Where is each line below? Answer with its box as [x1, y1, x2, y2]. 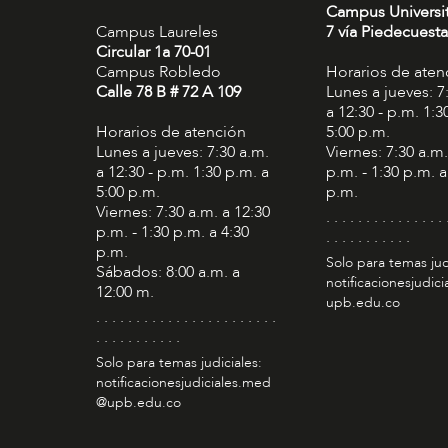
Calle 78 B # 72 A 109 [95, 80, 241, 103]
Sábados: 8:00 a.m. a [95, 260, 240, 283]
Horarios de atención [95, 120, 246, 143]
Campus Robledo [95, 60, 221, 83]
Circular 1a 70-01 [95, 40, 211, 63]
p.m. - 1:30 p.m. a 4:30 [95, 220, 249, 243]
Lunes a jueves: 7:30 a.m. [95, 140, 269, 163]
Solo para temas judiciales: [95, 352, 262, 372]
